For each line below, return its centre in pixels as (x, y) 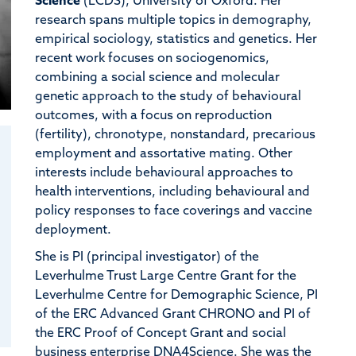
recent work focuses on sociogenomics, (152, 58)
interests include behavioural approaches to (164, 173)
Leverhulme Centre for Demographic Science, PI (176, 295)
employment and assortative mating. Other (163, 154)
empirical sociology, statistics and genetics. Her (176, 39)
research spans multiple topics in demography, (173, 20)
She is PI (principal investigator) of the (147, 257)
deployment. (76, 230)
